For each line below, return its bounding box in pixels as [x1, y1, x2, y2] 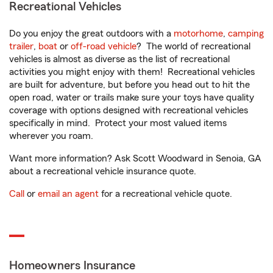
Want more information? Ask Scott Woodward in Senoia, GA [9, 154, 261, 164]
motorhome [174, 29, 223, 39]
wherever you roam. [9, 131, 93, 141]
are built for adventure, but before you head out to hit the [9, 80, 250, 90]
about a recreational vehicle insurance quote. [9, 166, 196, 177]
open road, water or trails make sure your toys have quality [9, 93, 254, 103]
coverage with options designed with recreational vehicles [9, 105, 248, 116]
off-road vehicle [71, 41, 136, 52]
